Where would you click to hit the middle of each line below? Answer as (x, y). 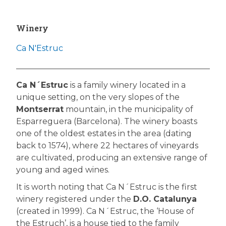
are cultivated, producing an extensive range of (112, 157)
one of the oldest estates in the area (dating (104, 133)
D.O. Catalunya (165, 199)
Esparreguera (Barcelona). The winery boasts (107, 121)
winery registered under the (75, 199)
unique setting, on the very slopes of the (98, 97)
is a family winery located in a (127, 85)
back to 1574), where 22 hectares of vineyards (107, 145)
